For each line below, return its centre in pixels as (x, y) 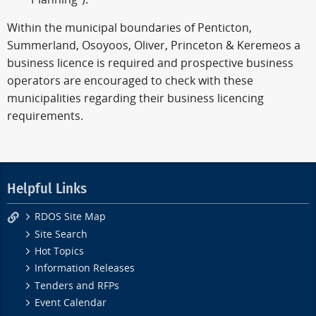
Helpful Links (47, 188)
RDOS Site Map (71, 217)
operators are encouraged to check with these (130, 81)
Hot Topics (60, 252)
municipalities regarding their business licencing (135, 99)
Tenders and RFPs (77, 286)
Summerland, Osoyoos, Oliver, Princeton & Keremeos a (154, 46)
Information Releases (85, 269)
